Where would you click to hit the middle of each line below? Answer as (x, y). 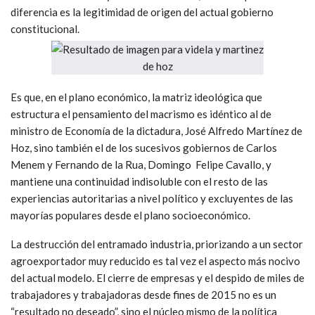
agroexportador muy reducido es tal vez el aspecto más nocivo (155, 261)
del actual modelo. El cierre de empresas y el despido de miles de (157, 277)
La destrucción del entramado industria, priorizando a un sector (157, 244)
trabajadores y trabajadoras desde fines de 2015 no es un (143, 294)
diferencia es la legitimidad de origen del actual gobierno (142, 12)
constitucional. (45, 28)
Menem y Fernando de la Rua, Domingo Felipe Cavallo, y (141, 164)
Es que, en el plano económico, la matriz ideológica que (136, 97)
